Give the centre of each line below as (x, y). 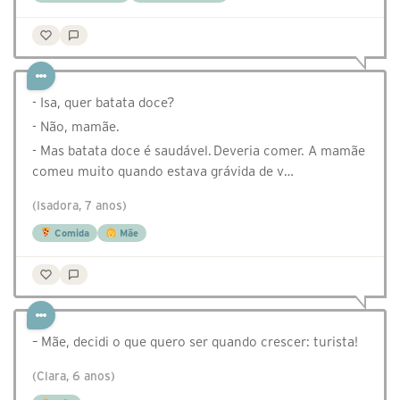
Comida (70, 233)
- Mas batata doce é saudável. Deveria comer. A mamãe (199, 151)
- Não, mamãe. (76, 127)
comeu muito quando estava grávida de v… (163, 171)
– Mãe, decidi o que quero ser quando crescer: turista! (195, 342)
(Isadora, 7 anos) (79, 206)
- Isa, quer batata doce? (104, 103)
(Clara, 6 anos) (74, 377)
